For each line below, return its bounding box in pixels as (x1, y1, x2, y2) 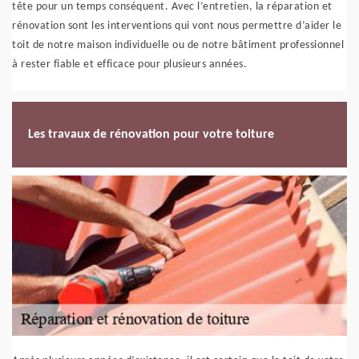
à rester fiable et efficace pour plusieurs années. (12, 58, 247, 71)
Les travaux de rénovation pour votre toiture (28, 127, 274, 141)
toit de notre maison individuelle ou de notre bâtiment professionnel (12, 39, 344, 51)
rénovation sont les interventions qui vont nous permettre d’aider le (12, 20, 341, 32)
